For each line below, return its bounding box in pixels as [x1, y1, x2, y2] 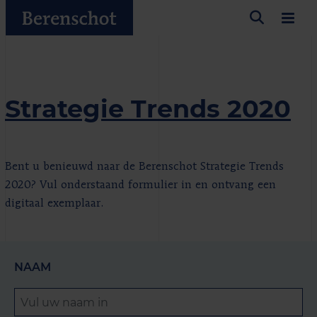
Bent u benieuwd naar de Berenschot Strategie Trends [5, 161, 284, 173]
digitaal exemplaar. [5, 198, 103, 209]
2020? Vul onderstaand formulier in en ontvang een [5, 180, 276, 191]
